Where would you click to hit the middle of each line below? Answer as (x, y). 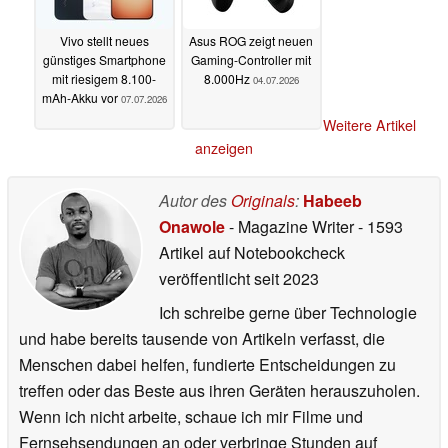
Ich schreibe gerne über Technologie (288, 312)
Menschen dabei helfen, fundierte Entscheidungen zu (207, 364)
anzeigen (224, 148)
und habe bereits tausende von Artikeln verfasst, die (202, 338)
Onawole (192, 226)
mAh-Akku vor (81, 98)
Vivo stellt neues (104, 41)
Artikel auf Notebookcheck (252, 252)
